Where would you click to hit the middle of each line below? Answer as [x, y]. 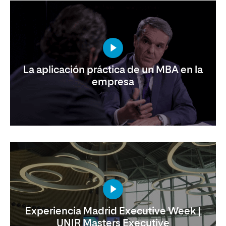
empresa [113, 82]
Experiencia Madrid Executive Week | [113, 211]
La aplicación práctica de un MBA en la [113, 70]
